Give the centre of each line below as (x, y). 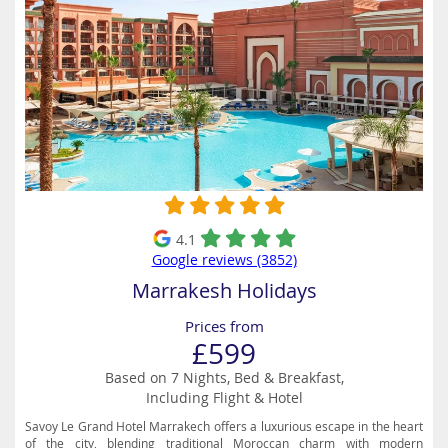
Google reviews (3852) (224, 259)
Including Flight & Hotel (224, 397)
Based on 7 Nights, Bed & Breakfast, (224, 377)
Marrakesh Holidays (224, 290)
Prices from (224, 326)
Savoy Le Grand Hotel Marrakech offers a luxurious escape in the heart (224, 426)
